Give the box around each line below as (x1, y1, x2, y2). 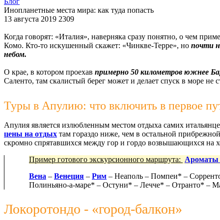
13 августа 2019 (4, 14, 58, 23)
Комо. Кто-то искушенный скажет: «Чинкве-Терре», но (4, 41, 191, 50)
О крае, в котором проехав (4, 67, 95, 76)
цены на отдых (4, 129, 57, 138)
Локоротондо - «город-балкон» (4, 201, 182, 217)
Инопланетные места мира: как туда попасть (4, 5, 154, 14)
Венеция (54, 171, 84, 180)
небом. (4, 50, 27, 58)
